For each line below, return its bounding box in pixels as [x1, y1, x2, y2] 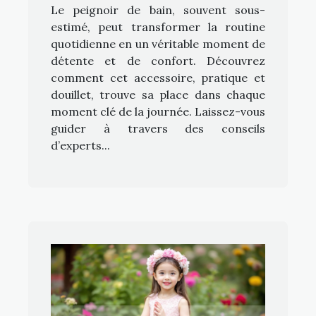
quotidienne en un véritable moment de [51, 36, 265, 51]
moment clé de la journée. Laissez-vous [51, 104, 265, 119]
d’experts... [51, 138, 110, 152]
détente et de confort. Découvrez [51, 53, 265, 68]
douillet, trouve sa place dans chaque [51, 87, 265, 102]
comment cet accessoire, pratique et [51, 70, 265, 85]
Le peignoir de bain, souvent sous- [51, 2, 265, 17]
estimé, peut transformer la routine [51, 19, 265, 34]
